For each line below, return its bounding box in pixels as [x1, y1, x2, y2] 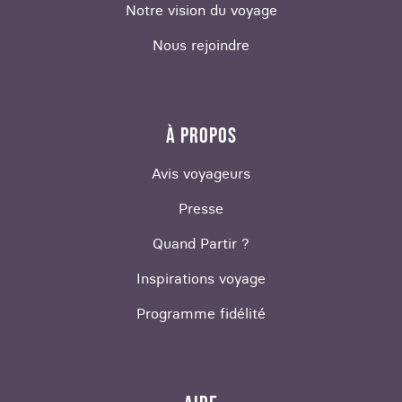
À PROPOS [165, 123, 237, 150]
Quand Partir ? [153, 234, 249, 253]
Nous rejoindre [153, 36, 249, 55]
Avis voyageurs [152, 164, 250, 183]
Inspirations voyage [136, 269, 266, 288]
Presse [179, 199, 223, 218]
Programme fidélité [136, 304, 266, 323]
